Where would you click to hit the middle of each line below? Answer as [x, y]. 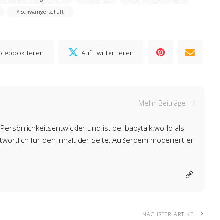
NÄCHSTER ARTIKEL [170, 214]
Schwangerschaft [42, 12]
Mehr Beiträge [162, 103]
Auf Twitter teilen [108, 52]
